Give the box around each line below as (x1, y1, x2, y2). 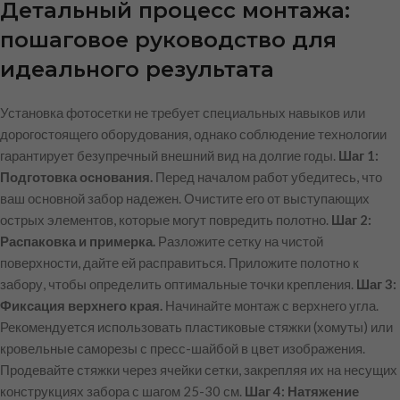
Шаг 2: (331, 211, 371, 228)
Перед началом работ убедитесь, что (153, 168, 382, 185)
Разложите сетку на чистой (155, 232, 323, 249)
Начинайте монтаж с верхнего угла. (162, 296, 379, 313)
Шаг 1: (338, 146, 379, 163)
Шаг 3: (356, 275, 396, 292)
